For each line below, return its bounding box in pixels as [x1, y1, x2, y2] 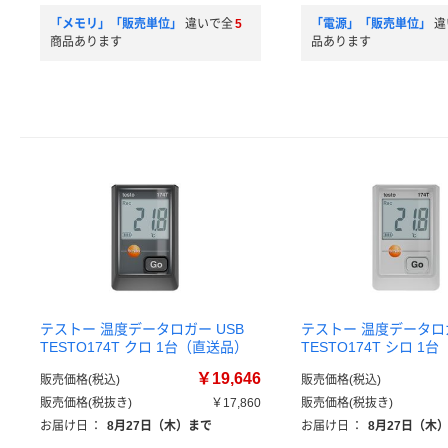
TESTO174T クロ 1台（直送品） [40, 339, 248, 355]
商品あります [50, 35, 122, 49]
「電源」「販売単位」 [311, 17, 431, 31]
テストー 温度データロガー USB [40, 321, 244, 337]
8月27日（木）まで [107, 419, 212, 433]
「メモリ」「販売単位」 [50, 17, 182, 31]
